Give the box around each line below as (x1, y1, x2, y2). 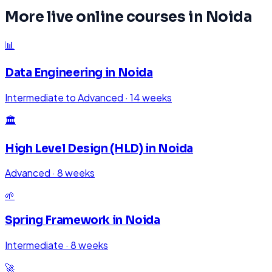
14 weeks (130, 91, 172, 104)
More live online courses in (5, 7, 206, 26)
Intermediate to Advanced (5, 91, 123, 104)
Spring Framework (5, 213, 110, 228)
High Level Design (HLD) (5, 141, 143, 155)
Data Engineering (5, 66, 103, 80)
